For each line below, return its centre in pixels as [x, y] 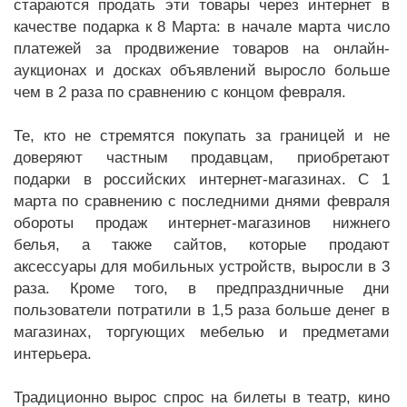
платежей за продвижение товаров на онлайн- [202, 49]
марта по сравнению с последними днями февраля [202, 202]
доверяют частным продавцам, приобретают [202, 158]
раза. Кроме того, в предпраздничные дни [202, 289]
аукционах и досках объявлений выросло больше [202, 71]
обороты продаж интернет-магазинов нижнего [202, 223]
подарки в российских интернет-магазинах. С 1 [202, 180]
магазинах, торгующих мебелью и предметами [202, 333]
